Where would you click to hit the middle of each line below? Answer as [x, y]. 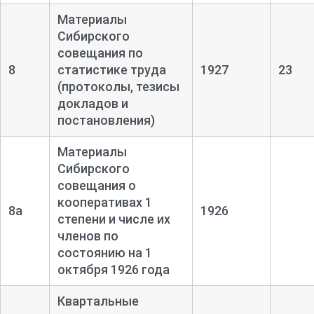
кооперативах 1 [104, 202]
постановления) [106, 120]
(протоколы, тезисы [118, 86]
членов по [88, 235]
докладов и [93, 103]
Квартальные [98, 301]
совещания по [100, 53]
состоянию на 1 [104, 252]
